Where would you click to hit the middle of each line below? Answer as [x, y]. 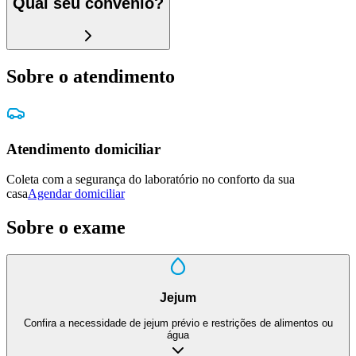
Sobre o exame [66, 228]
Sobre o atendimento [91, 76]
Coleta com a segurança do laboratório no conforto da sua [151, 180]
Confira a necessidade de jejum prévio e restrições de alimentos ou [178, 323]
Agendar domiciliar [76, 194]
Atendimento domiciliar [83, 149]
